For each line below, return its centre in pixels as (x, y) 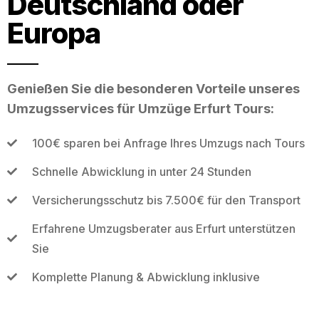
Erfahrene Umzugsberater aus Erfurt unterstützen (163, 228)
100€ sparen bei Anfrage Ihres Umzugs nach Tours (168, 143)
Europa (54, 33)
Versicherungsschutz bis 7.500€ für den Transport (166, 200)
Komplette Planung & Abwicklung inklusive (146, 277)
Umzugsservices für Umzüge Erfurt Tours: (141, 108)
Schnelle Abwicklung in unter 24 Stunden (141, 171)
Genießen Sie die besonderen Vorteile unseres (153, 88)
